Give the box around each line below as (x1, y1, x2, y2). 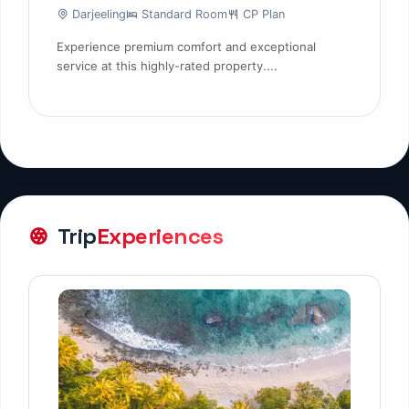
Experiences (96, 221, 224, 250)
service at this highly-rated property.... (57, 58, 278, 74)
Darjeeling (68, 7, 126, 22)
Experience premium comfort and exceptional (57, 39, 316, 55)
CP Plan (239, 7, 285, 22)
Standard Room (138, 7, 227, 22)
